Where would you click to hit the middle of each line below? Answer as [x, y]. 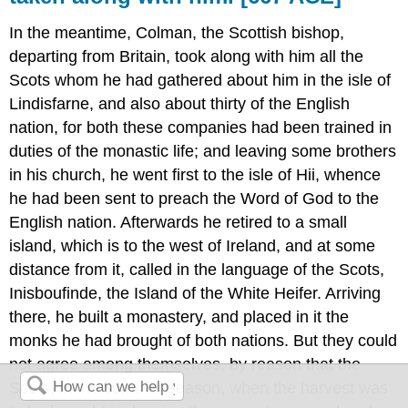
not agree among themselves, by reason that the [185, 364]
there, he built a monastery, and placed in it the [179, 316]
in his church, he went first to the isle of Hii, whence [195, 174]
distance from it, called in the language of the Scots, [197, 269]
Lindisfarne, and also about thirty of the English [180, 103]
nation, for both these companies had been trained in [201, 127]
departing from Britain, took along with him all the [187, 56]
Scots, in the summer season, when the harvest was [199, 388]
